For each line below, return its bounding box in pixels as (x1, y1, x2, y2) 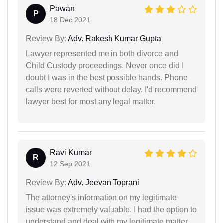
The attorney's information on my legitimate (26, 193, 177, 202)
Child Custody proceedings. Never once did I (26, 61, 184, 70)
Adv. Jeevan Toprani (66, 178, 139, 187)
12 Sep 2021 (50, 159, 90, 168)
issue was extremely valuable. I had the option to (26, 205, 197, 214)
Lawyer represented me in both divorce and (26, 49, 178, 58)
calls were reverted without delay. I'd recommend (26, 85, 197, 94)
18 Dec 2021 (50, 15, 90, 24)
